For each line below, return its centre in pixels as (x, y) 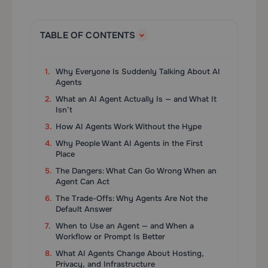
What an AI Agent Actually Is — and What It (136, 99)
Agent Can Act (83, 182)
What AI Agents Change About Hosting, (130, 253)
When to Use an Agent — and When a (125, 226)
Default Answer (84, 209)
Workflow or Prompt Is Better (110, 237)
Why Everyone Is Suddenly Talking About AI (138, 71)
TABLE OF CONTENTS (88, 35)
